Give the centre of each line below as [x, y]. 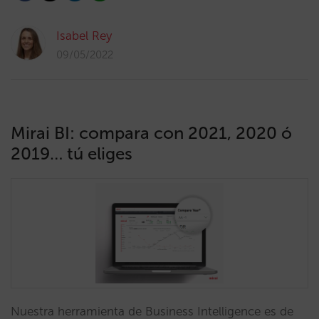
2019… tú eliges [72, 153]
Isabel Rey [84, 36]
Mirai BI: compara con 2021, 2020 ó [151, 133]
